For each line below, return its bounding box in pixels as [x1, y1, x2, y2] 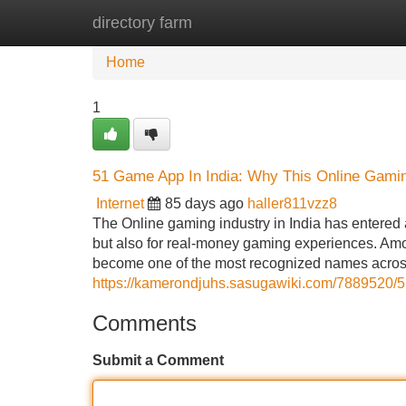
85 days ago [165, 196, 244, 211]
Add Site [325, 14, 381, 30]
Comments [92, 311, 197, 335]
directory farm [92, 14, 192, 32]
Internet [96, 196, 144, 211]
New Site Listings [186, 14, 298, 30]
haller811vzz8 [247, 196, 337, 211]
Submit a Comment [92, 353, 224, 368]
